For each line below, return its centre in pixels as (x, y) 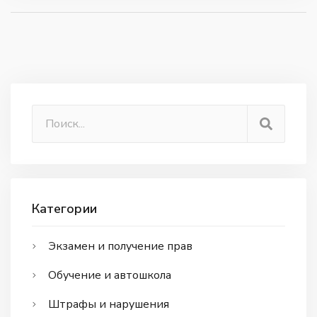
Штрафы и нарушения (109, 304)
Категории (64, 208)
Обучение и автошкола (110, 275)
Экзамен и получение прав (120, 246)
